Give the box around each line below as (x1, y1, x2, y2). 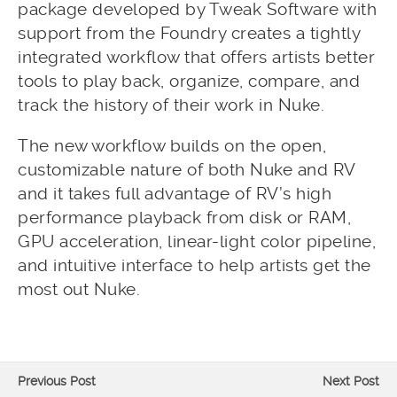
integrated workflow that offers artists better (18, 47, 375, 67)
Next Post (323, 374, 379, 388)
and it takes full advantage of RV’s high (18, 183, 331, 204)
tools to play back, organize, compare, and (18, 71, 360, 91)
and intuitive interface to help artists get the (18, 255, 371, 276)
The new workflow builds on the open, (18, 136, 326, 156)
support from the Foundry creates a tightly (18, 23, 360, 43)
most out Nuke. (18, 279, 140, 300)
